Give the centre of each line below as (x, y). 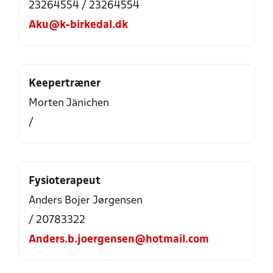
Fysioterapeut (65, 181)
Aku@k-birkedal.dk (78, 25)
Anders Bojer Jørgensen (86, 201)
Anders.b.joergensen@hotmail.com (119, 240)
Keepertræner (65, 84)
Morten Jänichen (69, 103)
